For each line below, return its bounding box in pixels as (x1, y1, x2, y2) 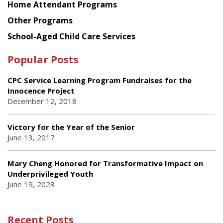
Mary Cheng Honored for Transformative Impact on (7, 158, 203, 168)
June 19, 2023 (7, 179, 55, 189)
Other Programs (7, 14, 73, 26)
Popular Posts (7, 52, 79, 66)
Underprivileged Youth (7, 168, 93, 179)
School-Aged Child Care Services (7, 30, 135, 42)
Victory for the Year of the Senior (7, 121, 135, 132)
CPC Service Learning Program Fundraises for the (7, 75, 192, 85)
